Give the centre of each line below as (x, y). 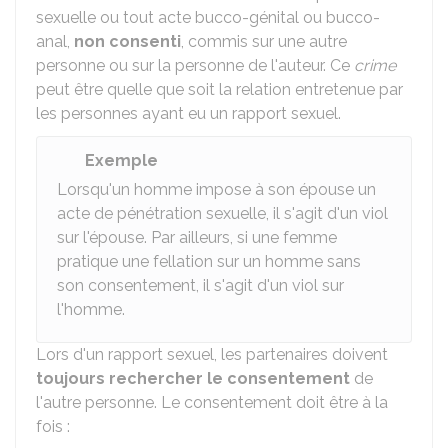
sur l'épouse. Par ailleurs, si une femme (197, 237)
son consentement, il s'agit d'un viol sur (200, 285)
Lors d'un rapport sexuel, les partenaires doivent (212, 354)
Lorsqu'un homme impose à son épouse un (216, 189)
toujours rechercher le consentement (195, 378)
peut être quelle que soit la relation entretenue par (219, 89)
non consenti (127, 41)
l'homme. (91, 309)
